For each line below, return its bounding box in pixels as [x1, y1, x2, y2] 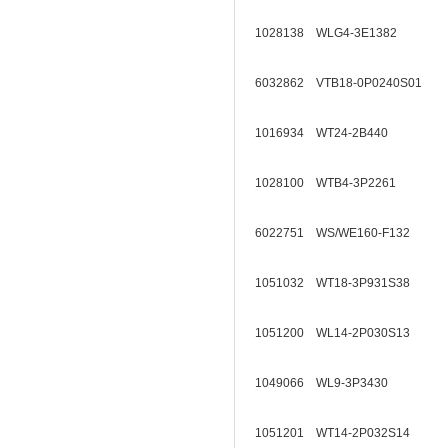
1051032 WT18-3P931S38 [255, 276, 422, 290]
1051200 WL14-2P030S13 [255, 326, 422, 340]
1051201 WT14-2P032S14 [255, 426, 422, 440]
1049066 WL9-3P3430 [255, 376, 400, 390]
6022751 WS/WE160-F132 [255, 226, 422, 240]
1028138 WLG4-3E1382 [255, 26, 409, 40]
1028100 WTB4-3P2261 [255, 176, 408, 190]
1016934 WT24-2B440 [255, 126, 400, 140]
